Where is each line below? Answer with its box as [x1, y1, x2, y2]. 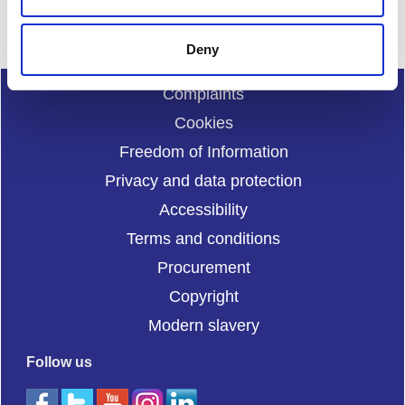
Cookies [174, 113, 233, 132]
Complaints [163, 84, 244, 103]
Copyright [168, 287, 239, 306]
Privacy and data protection [105, 171, 302, 190]
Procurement [156, 258, 250, 277]
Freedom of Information [118, 142, 288, 161]
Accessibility [159, 200, 248, 219]
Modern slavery [147, 316, 259, 334]
